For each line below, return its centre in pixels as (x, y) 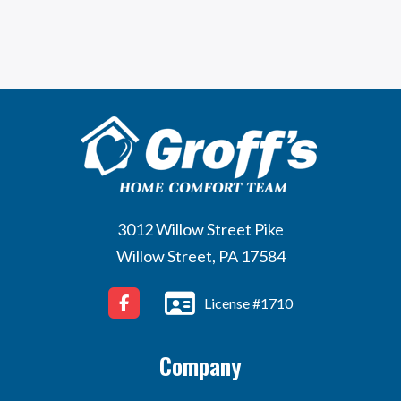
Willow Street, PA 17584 (200, 256)
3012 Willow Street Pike (200, 230)
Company (200, 365)
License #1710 (248, 303)
